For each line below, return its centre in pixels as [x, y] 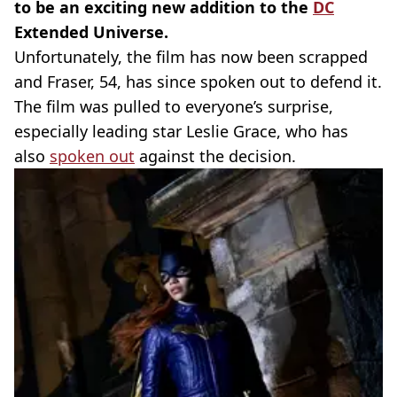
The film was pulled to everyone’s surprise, [174, 106]
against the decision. [215, 156]
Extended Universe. [91, 32]
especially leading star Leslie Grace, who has [181, 131]
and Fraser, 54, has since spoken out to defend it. [198, 82]
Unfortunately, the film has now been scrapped [191, 57]
